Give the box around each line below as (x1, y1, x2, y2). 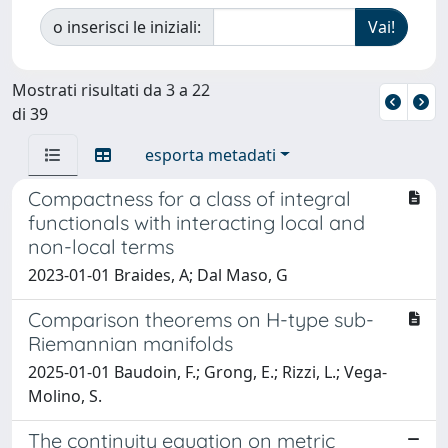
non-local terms (28, 233, 174, 259)
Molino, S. (28, 384, 102, 407)
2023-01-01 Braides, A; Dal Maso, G (28, 263, 288, 286)
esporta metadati (145, 143, 276, 166)
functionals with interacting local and (28, 209, 365, 235)
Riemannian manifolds (28, 330, 233, 356)
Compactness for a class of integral (28, 185, 351, 211)
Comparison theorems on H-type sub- (28, 306, 374, 332)
